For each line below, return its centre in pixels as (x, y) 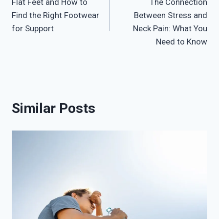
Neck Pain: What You (170, 29)
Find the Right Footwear (55, 15)
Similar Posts (54, 109)
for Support (33, 29)
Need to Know (182, 42)
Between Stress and (171, 15)
